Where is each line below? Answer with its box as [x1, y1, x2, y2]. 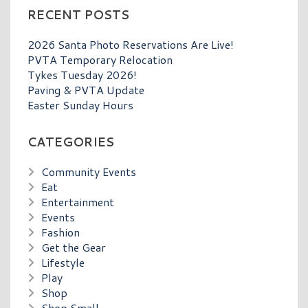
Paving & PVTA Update [27, 81, 144, 98]
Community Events [41, 163, 136, 179]
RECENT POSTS [27, 5, 129, 23]
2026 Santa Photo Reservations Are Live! [27, 36, 234, 52]
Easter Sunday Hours [27, 96, 133, 113]
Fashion [41, 223, 80, 240]
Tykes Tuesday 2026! [27, 66, 137, 82]
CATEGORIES [27, 133, 114, 151]
